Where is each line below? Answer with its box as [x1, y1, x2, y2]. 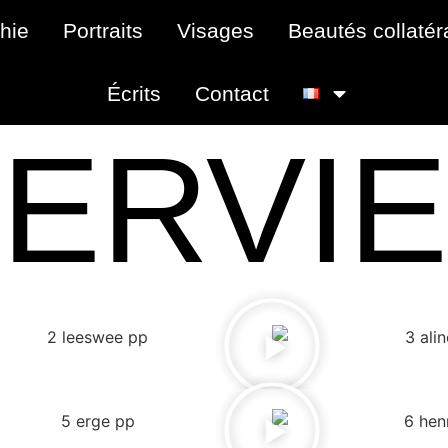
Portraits [62, 19, 143, 42]
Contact [194, 81, 269, 105]
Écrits [106, 81, 161, 105]
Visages [176, 19, 254, 42]
